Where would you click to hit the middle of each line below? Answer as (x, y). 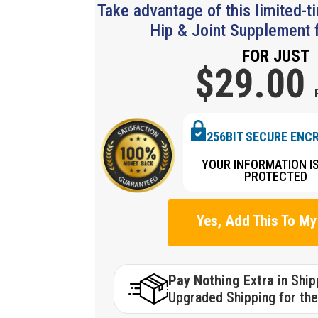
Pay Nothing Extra (223, 280)
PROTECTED (275, 177)
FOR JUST (275, 56)
